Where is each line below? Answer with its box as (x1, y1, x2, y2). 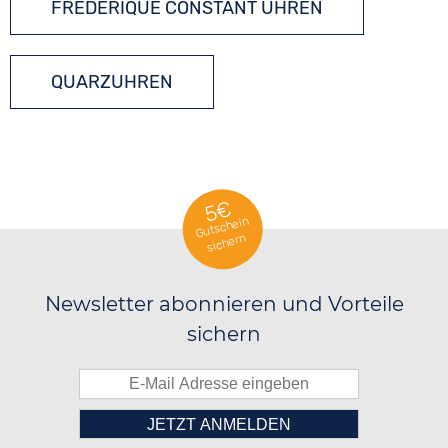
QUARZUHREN (51, 71, 174, 93)
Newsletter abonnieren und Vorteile (44, 292, 404, 316)
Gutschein (193, 213, 251, 242)
